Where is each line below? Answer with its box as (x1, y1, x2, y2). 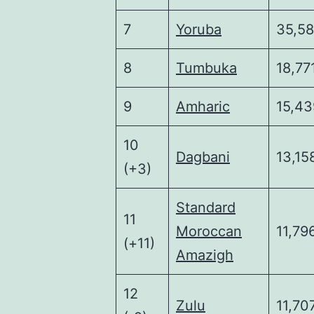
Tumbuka (176, 60, 237, 76)
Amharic (176, 98, 230, 115)
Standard (176, 199, 235, 216)
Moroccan (176, 223, 242, 240)
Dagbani (176, 149, 230, 165)
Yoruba (176, 21, 221, 38)
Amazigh (176, 247, 233, 264)
